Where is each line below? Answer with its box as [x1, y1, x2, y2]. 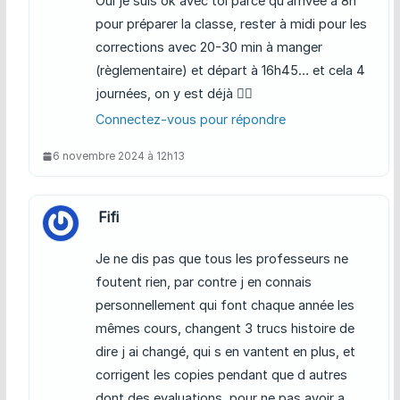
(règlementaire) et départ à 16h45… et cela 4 [95, 62, 365, 79]
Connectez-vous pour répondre [95, 112, 286, 128]
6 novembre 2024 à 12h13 [52, 149, 185, 163]
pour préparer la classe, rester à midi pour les [95, 16, 367, 32]
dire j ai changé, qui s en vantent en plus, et [95, 344, 355, 360]
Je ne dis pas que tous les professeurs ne [95, 251, 348, 267]
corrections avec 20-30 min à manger [95, 39, 322, 55]
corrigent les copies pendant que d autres [95, 367, 347, 383]
